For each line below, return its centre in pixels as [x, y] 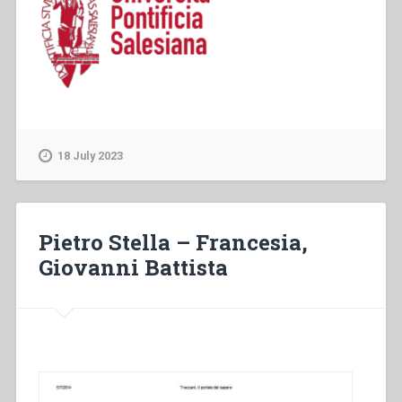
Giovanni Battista [133, 268]
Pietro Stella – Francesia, [173, 243]
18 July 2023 [90, 155]
